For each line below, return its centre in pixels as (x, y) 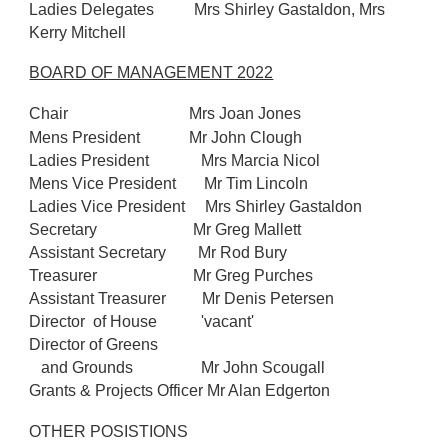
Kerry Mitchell (82, 32)
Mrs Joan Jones (229, 113)
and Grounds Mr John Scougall (177, 367)
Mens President (91, 137)
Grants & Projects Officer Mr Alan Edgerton (182, 390)
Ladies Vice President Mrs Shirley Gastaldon (196, 206)
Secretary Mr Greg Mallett (165, 229)
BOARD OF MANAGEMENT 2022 (151, 72)
